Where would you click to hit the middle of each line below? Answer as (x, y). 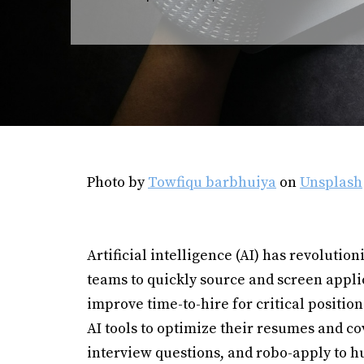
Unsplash (331, 182)
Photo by (117, 182)
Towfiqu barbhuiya (212, 182)
